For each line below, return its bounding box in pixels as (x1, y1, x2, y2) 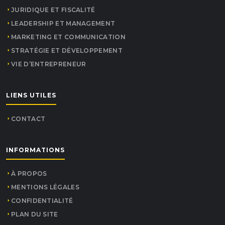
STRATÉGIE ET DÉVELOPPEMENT (11, 46, 123, 54)
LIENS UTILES (6, 91, 56, 99)
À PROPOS (11, 169, 47, 177)
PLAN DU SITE (11, 210, 58, 218)
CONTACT (11, 115, 46, 123)
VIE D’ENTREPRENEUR (11, 60, 86, 68)
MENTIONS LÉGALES (11, 183, 79, 191)
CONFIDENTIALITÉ (11, 196, 73, 204)
